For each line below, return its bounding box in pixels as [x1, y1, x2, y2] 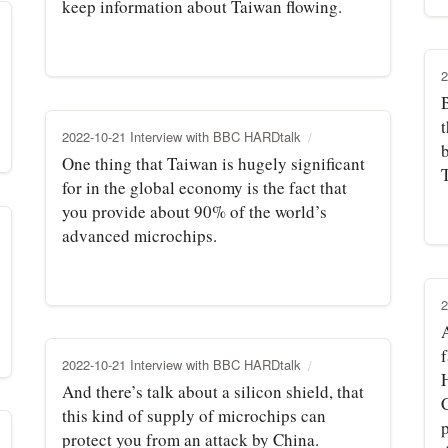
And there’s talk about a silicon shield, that [62, 379, 364, 403]
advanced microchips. [62, 223, 217, 247]
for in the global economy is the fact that [62, 175, 347, 199]
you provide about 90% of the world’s [62, 199, 327, 223]
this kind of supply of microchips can [62, 403, 326, 427]
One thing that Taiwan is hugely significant [62, 151, 365, 175]
